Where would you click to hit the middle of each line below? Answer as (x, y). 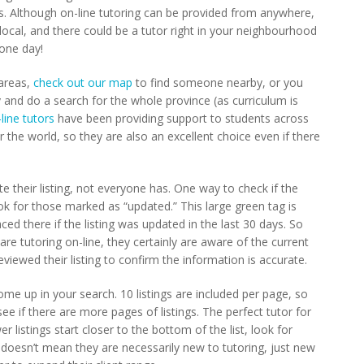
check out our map (81, 82)
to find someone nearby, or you (218, 82)
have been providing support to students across (182, 118)
